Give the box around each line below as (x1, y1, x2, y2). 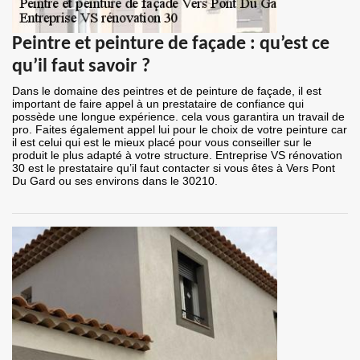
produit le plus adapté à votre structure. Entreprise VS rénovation (12, 149, 342, 162)
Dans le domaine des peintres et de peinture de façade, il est (12, 84, 321, 98)
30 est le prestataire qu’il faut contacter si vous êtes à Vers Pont (12, 162, 335, 175)
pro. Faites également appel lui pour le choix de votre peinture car (12, 123, 347, 137)
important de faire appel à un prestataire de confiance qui (12, 97, 304, 111)
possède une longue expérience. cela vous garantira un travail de (12, 110, 345, 124)
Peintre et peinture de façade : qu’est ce (12, 35, 329, 55)
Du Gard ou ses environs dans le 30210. (12, 174, 218, 188)
